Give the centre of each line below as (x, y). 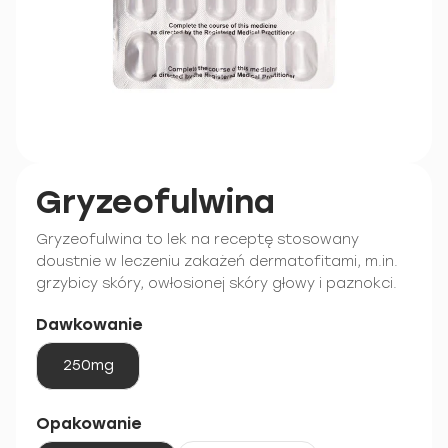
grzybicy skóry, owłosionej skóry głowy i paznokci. (216, 283)
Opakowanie (88, 423)
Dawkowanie (89, 324)
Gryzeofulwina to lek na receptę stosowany (197, 239)
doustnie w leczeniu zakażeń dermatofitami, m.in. (217, 261)
